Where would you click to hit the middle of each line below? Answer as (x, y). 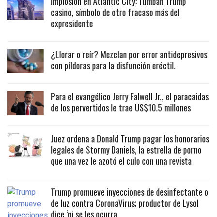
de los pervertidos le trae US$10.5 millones (121, 108)
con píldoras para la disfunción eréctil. (113, 66)
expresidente (72, 23)
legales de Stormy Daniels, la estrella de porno (126, 150)
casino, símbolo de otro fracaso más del (115, 12)
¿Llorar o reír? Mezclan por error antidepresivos (129, 54)
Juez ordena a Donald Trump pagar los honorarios (130, 139)
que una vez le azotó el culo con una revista (121, 161)
